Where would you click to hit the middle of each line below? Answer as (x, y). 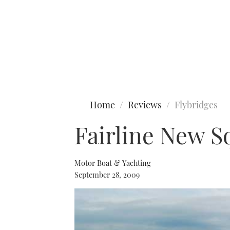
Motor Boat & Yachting (113, 163)
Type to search (30, 50)
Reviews (145, 105)
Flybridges (196, 105)
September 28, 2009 (107, 175)
